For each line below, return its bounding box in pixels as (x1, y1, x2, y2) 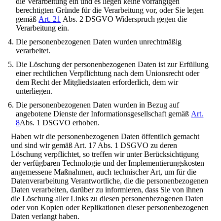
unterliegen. (16, 87, 53, 95)
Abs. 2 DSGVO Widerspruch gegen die (61, 15, 187, 23)
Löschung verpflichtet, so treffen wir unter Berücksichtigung (11, 150, 199, 158)
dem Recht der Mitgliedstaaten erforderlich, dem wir (16, 78, 179, 86)
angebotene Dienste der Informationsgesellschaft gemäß (16, 110, 191, 118)
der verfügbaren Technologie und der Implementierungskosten (11, 159, 205, 167)
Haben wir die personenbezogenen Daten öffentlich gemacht (11, 132, 200, 141)
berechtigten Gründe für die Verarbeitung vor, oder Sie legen (16, 6, 204, 14)
